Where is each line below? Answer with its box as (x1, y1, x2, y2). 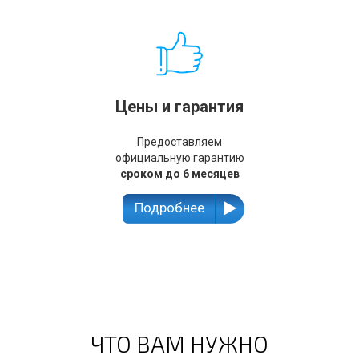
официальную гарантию (115, 151, 244, 164)
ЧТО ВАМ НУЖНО (91, 329, 268, 357)
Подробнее (135, 199, 204, 216)
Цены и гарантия (115, 96, 244, 116)
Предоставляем (137, 135, 222, 148)
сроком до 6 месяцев (119, 167, 240, 180)
